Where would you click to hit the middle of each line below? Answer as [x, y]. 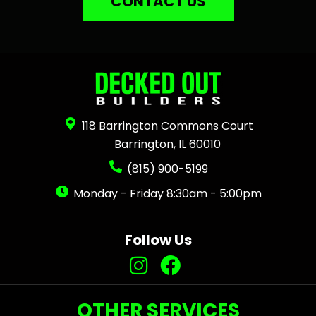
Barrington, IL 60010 [168, 145]
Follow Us [158, 240]
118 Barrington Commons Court [168, 126]
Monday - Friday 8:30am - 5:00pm [168, 194]
